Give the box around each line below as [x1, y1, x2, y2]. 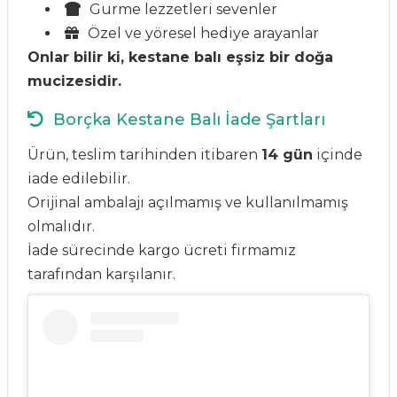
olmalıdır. [27, 218, 95, 235]
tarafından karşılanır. [27, 266, 175, 283]
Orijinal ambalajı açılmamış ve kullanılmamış [27, 194, 348, 211]
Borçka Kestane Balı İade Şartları [49, 110, 325, 129]
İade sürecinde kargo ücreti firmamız [27, 242, 296, 259]
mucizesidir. [27, 73, 121, 90]
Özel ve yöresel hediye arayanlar [84, 25, 319, 42]
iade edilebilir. [27, 170, 130, 187]
